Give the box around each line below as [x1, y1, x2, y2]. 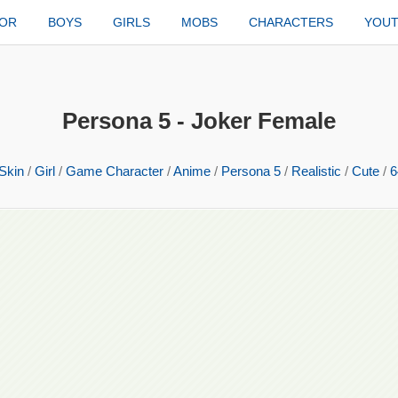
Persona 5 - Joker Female [62, 107, 336, 134]
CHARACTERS [249, 15, 334, 29]
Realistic [291, 163, 341, 179]
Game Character [65, 163, 163, 179]
